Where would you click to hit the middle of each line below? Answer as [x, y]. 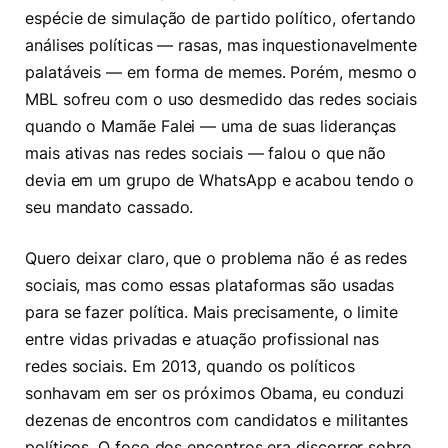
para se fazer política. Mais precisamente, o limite [211, 313]
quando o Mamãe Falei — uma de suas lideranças [211, 126]
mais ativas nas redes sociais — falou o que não [206, 153]
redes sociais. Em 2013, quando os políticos [190, 367]
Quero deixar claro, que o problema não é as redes [216, 259]
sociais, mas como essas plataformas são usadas [210, 286]
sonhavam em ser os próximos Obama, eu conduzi [215, 394]
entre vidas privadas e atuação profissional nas [202, 340]
